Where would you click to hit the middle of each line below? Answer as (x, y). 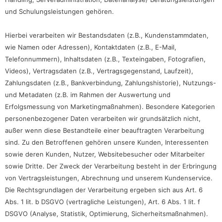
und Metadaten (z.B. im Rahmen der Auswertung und (88, 94)
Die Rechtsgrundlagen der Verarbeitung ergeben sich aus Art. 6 (104, 190)
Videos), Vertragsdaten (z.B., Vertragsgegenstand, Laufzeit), (99, 71)
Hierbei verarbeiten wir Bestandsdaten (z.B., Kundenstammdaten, (107, 35)
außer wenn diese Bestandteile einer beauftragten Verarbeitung (105, 130)
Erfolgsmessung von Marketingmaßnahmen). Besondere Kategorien (110, 106)
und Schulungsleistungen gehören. (59, 11)
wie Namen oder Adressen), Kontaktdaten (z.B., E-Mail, (91, 47)
